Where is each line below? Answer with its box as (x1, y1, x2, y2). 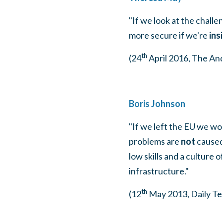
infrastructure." (128, 166, 189, 176)
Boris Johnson (128, 98, 185, 109)
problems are (128, 136, 181, 147)
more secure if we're (128, 30, 209, 41)
